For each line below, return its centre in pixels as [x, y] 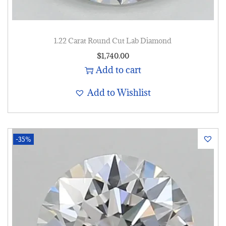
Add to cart [118, 70]
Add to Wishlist [119, 93]
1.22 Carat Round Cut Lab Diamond [113, 41]
